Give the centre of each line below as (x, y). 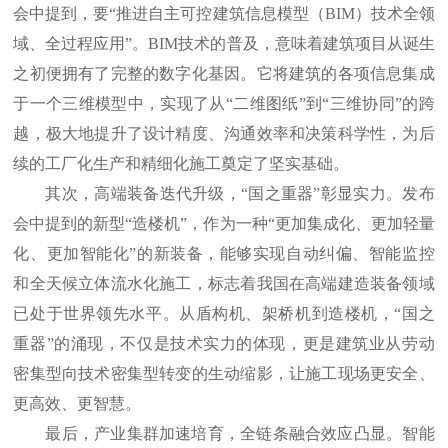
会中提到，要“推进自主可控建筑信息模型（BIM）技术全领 (224, 14)
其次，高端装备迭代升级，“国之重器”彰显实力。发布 (240, 194)
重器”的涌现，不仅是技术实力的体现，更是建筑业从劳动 (224, 344)
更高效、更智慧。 (77, 404)
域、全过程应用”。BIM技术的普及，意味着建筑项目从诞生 (224, 44)
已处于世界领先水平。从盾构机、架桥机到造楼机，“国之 (224, 314)
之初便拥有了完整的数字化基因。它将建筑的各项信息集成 (224, 74)
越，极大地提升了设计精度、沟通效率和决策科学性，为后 (224, 134)
